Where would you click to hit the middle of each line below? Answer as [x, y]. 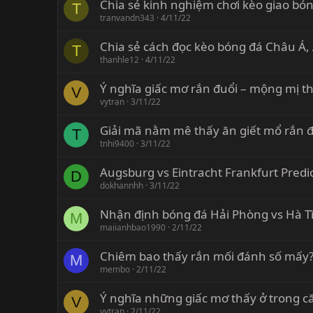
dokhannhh [122, 186]
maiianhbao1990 [133, 228]
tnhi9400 [117, 144]
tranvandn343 [127, 18]
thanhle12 [119, 60]
